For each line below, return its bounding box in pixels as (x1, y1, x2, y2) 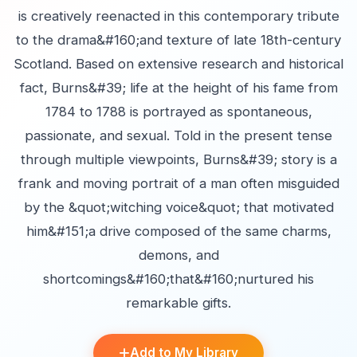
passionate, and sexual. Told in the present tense (25, 127, 332, 143)
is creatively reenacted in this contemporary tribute (18, 8, 339, 24)
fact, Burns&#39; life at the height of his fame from (19, 80, 338, 96)
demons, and (138, 247, 219, 263)
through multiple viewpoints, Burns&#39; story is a (20, 151, 337, 167)
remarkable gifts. (126, 295, 231, 311)
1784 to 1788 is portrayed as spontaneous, (45, 104, 312, 120)
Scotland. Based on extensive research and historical (14, 56, 343, 72)
